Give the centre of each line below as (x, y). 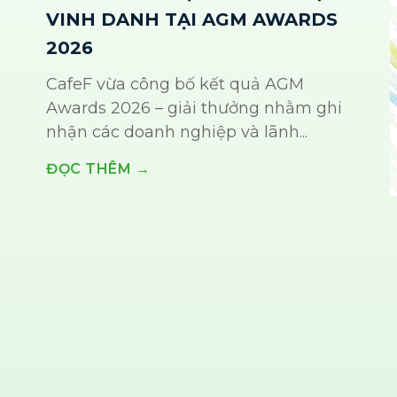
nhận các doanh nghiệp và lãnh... (177, 132)
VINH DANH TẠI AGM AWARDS (192, 20)
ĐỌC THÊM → (98, 169)
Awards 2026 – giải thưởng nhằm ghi (194, 109)
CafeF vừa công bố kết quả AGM (175, 85)
